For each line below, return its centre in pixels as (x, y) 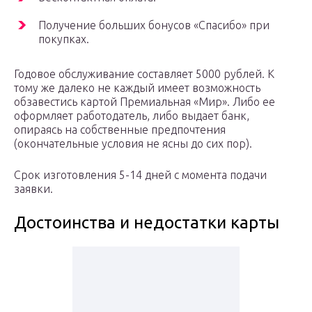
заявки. (33, 189)
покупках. (64, 39)
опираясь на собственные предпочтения (120, 130)
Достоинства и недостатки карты (147, 223)
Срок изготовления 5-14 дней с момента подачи (140, 175)
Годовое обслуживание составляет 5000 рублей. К (144, 74)
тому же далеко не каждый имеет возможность (137, 88)
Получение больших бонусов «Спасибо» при (154, 25)
